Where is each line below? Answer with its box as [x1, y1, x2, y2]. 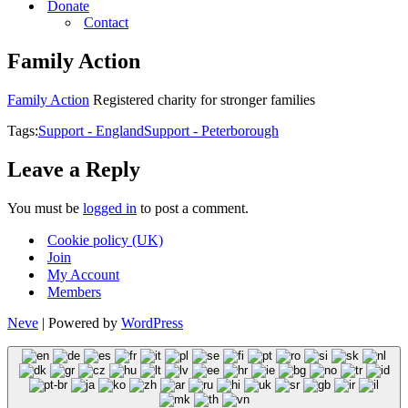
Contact [84, 15, 128, 30]
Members [47, 283, 101, 300]
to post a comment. [137, 199, 249, 216]
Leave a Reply [7, 157, 140, 181]
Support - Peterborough [144, 122, 279, 138]
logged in [83, 199, 137, 216]
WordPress [121, 314, 183, 331]
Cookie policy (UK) [47, 231, 163, 248]
